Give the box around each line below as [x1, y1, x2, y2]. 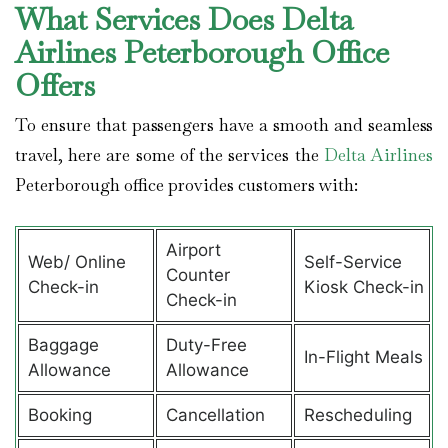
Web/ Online [27, 251, 126, 272]
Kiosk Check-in [303, 276, 424, 297]
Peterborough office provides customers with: [15, 174, 362, 197]
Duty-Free [165, 334, 247, 355]
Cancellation [165, 404, 270, 425]
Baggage [27, 334, 99, 355]
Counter [165, 264, 230, 285]
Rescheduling [303, 404, 417, 425]
